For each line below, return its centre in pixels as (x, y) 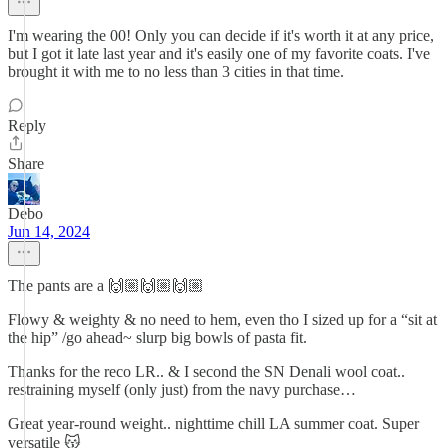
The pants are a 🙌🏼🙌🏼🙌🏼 (106, 285)
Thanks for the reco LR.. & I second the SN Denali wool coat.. (206, 371)
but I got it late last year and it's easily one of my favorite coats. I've (219, 53)
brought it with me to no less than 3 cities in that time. (176, 71)
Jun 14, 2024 (49, 231)
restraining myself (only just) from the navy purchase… (182, 389)
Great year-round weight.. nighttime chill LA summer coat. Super (213, 423)
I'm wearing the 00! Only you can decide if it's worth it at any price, (221, 35)
